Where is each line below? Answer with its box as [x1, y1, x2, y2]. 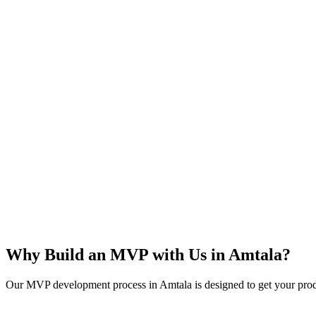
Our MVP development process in [6, 278, 159, 291]
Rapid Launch [20, 30, 104, 46]
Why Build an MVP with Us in [6, 245, 229, 264]
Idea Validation [20, 154, 109, 169]
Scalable [20, 215, 68, 231]
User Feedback [20, 92, 105, 107]
